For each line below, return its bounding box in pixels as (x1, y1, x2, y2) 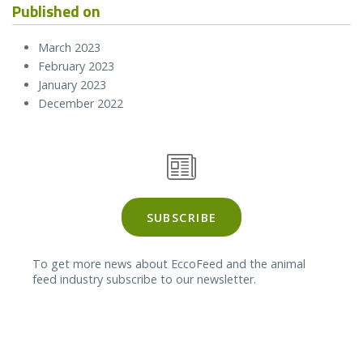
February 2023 (38, 58, 114, 75)
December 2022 (38, 96, 123, 112)
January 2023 (38, 77, 106, 93)
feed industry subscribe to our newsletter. (32, 271, 257, 287)
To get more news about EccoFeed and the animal (32, 255, 306, 271)
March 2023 (38, 40, 100, 56)
